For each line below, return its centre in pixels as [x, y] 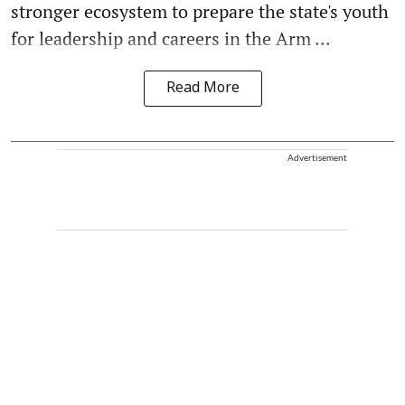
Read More [202, 88]
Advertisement [317, 157]
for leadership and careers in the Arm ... [171, 38]
